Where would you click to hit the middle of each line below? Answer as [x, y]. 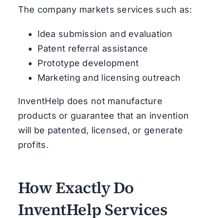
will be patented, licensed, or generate [100, 130]
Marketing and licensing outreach [109, 77]
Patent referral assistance [93, 48]
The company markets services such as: [105, 9]
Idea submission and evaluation [105, 34]
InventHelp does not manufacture [90, 101]
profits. [33, 145]
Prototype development [88, 63]
